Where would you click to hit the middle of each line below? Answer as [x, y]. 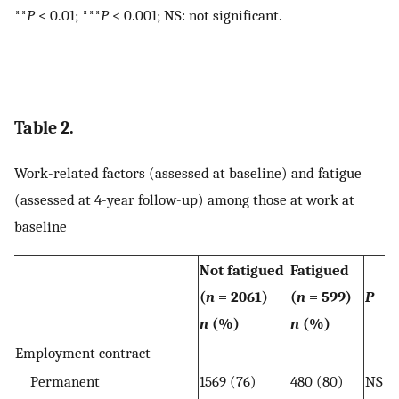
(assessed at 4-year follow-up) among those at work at [184, 199]
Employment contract [83, 353]
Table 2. [44, 127]
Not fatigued [242, 270]
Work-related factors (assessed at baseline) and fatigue [188, 172]
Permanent [57, 382]
